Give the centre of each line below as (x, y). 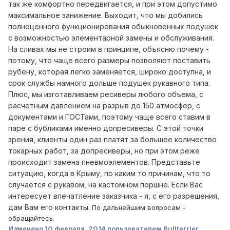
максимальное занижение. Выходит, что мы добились (106, 15)
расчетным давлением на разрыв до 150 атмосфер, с (104, 106)
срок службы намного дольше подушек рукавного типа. (109, 83)
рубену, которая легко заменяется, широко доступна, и (110, 72)
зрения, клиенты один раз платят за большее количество (112, 140)
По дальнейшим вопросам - (139, 208)
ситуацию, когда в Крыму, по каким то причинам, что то (109, 174)
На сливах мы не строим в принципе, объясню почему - (109, 49)
